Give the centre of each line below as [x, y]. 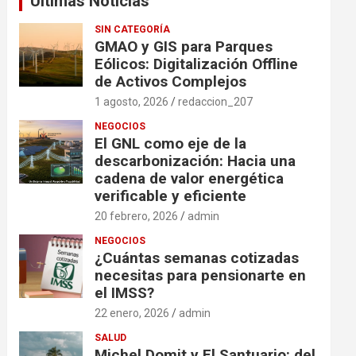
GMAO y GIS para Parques [184, 46]
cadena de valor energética [190, 178]
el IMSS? [125, 293]
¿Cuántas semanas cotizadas [197, 258]
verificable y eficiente [171, 196]
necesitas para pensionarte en [201, 275]
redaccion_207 [216, 102]
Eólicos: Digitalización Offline [197, 64]
